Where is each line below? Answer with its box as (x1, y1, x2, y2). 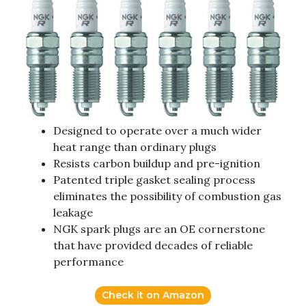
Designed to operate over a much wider (53, 124, 262, 138)
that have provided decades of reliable (53, 238, 253, 253)
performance (53, 255, 124, 269)
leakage (53, 206, 93, 220)
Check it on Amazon (102, 289, 204, 302)
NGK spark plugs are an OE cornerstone (53, 222, 265, 236)
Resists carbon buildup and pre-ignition (53, 156, 260, 171)
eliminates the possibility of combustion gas (53, 189, 281, 204)
